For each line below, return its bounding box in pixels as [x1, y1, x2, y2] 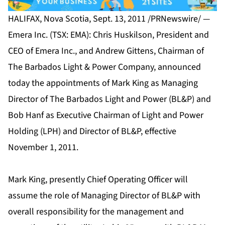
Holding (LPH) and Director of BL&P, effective [8, 125, 176, 138]
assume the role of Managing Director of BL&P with [8, 189, 200, 202]
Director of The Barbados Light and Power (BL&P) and [8, 93, 211, 106]
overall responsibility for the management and [8, 205, 184, 218]
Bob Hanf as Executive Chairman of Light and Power [8, 109, 203, 122]
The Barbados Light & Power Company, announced [8, 61, 201, 74]
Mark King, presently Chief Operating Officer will [8, 173, 188, 186]
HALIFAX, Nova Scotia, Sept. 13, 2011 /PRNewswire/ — [8, 13, 210, 26]
